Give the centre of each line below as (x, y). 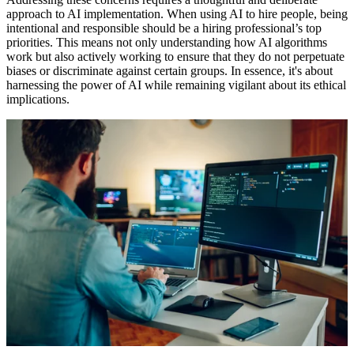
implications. (38, 99)
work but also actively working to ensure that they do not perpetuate (175, 56)
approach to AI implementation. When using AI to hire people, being (177, 13)
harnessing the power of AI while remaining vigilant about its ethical (176, 85)
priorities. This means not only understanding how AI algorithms (167, 42)
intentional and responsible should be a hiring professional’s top (164, 28)
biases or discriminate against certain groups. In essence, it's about (169, 70)
